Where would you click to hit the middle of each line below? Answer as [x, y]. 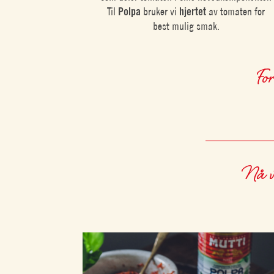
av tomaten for [236, 12]
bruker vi [160, 12]
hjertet [193, 12]
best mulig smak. [186, 26]
